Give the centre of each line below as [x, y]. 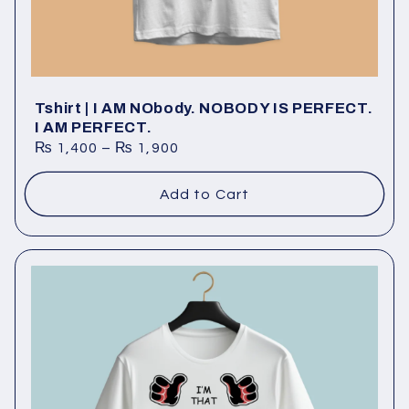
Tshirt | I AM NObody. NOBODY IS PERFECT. [204, 109]
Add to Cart [204, 194]
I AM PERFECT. [93, 128]
